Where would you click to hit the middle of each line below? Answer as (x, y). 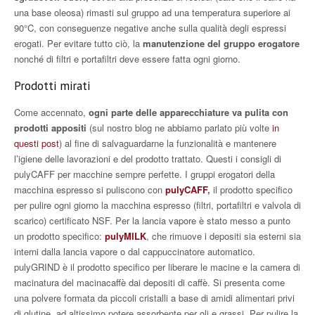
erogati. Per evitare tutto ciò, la (78, 44)
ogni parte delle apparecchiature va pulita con (188, 112)
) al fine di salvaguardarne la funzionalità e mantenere (168, 143)
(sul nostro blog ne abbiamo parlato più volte (179, 128)
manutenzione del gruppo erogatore (221, 44)
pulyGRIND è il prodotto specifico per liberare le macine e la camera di (157, 267)
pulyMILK (126, 236)
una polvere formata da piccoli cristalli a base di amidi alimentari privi (154, 298)
